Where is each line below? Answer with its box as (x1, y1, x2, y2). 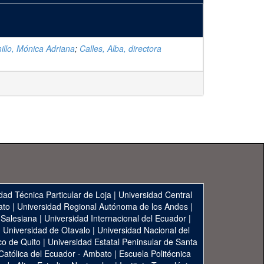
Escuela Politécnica (119, 247, 191, 259)
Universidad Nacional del (97, 224, 190, 236)
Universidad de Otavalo (3, 224, 90, 236)
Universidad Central (118, 189, 192, 200)
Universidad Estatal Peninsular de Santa (47, 236, 197, 247)
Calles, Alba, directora (80, 42, 161, 54)
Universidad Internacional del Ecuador (44, 212, 186, 224)
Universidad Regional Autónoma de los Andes (16, 200, 188, 212)
